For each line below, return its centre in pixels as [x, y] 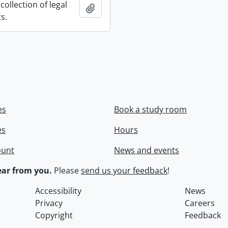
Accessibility [59, 191]
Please [66, 171]
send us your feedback [124, 171]
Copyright [54, 216]
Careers [199, 203]
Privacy [49, 203]
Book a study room [150, 110]
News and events [147, 150]
